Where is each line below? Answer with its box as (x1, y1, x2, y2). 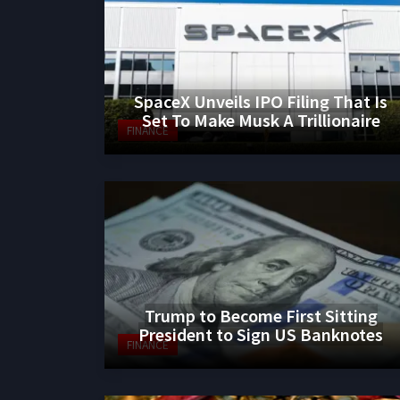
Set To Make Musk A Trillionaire (141, 107, 380, 131)
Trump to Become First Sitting (144, 304, 378, 327)
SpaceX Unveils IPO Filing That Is (134, 88, 387, 112)
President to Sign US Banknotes (138, 322, 383, 346)
